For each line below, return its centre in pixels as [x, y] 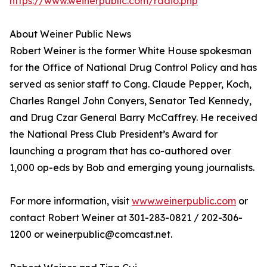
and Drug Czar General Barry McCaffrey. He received [133, 117]
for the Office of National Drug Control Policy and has [133, 67]
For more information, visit [71, 201]
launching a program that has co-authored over [120, 151]
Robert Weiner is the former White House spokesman [131, 51]
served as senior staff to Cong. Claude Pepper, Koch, [131, 84]
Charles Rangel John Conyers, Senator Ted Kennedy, [131, 101]
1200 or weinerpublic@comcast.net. [91, 234]
